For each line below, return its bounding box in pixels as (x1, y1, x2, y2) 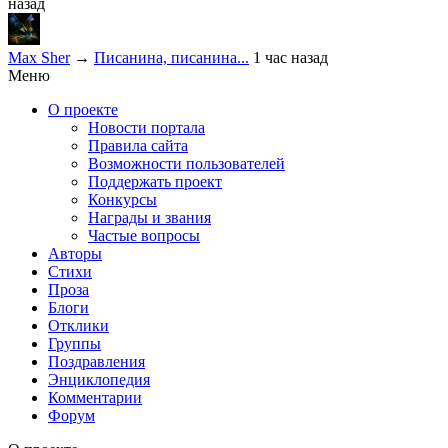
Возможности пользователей (88, 155, 285, 173)
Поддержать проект (88, 173, 222, 191)
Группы (48, 335, 101, 353)
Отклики (48, 317, 109, 335)
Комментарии (48, 389, 142, 407)
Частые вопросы (88, 227, 200, 245)
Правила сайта (88, 137, 188, 155)
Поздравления (48, 353, 145, 371)
